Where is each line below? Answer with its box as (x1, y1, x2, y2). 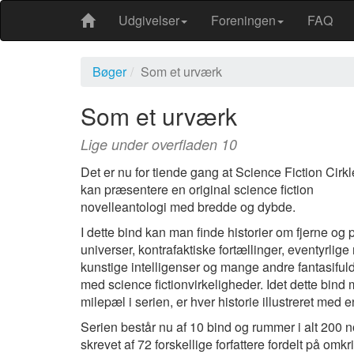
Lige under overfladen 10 (81, 134, 237, 154)
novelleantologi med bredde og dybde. (81, 198, 296, 216)
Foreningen (211, 11, 276, 29)
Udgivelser (119, 11, 179, 29)
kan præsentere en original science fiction (81, 180, 314, 198)
